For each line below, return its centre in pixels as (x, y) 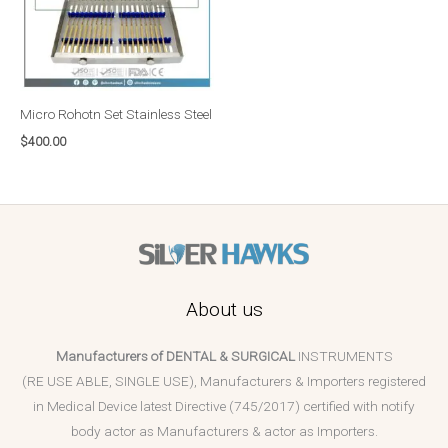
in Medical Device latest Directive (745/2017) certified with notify (224, 406)
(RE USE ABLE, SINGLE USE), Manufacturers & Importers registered (224, 381)
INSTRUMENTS (343, 356)
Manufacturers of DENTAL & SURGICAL (175, 356)
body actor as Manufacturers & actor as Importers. (224, 431)
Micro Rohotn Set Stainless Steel (116, 114)
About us (224, 310)
